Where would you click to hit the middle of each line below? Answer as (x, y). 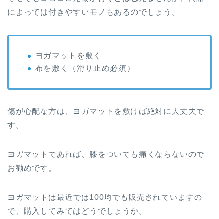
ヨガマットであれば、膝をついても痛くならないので (106, 154)
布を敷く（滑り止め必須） (85, 68)
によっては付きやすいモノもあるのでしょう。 (94, 12)
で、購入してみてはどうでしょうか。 (77, 211)
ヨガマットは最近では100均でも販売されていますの (105, 197)
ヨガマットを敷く (68, 55)
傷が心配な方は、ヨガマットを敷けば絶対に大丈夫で (106, 111)
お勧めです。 (32, 168)
